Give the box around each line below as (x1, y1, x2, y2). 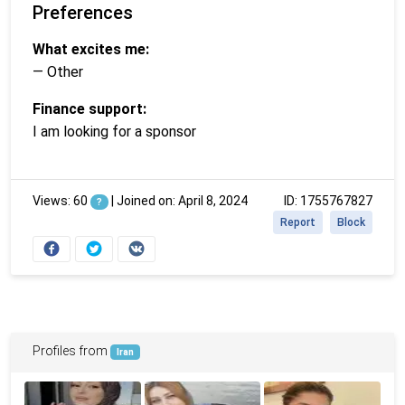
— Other (33, 62, 83, 80)
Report (280, 215, 316, 229)
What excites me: (33, 40, 149, 58)
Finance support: (33, 99, 146, 118)
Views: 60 (33, 193, 90, 208)
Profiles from (33, 343, 110, 358)
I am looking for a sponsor (33, 122, 196, 140)
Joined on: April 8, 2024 (116, 193, 248, 208)
